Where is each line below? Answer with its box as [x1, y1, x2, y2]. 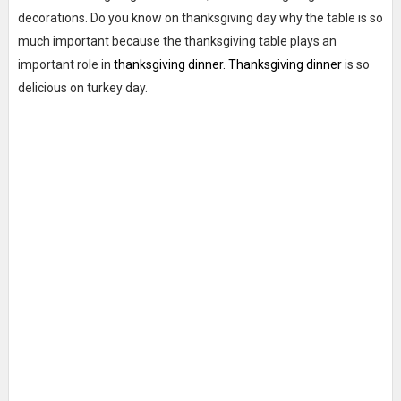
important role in [17, 56, 114, 72]
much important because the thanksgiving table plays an [17, 33, 337, 48]
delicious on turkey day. [17, 80, 148, 95]
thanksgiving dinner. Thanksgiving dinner [113, 56, 342, 72]
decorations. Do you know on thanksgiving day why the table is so [17, 10, 383, 25]
